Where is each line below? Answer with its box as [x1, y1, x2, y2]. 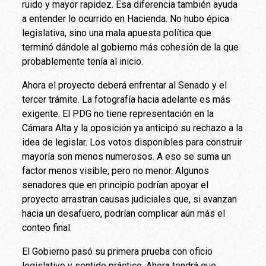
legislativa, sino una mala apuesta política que [22, 27, 212, 39]
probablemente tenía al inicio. [22, 55, 144, 67]
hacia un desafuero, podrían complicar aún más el [22, 207, 226, 219]
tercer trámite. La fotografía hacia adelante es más [22, 93, 231, 105]
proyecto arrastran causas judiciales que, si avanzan [22, 193, 237, 205]
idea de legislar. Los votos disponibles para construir [22, 136, 243, 148]
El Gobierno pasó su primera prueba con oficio [22, 245, 213, 257]
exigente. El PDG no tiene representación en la [22, 107, 214, 119]
